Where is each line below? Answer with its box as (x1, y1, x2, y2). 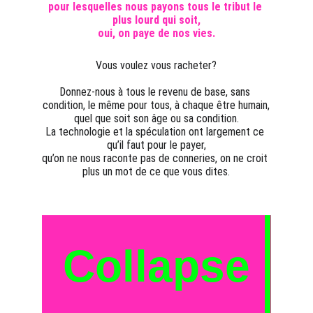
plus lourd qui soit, (112, 13, 201, 27)
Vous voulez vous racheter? (96, 59, 217, 72)
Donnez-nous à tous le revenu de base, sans (59, 85, 254, 99)
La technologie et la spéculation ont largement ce (45, 125, 268, 138)
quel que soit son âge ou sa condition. (73, 112, 239, 125)
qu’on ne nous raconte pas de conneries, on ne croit (42, 152, 271, 165)
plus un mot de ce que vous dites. (82, 165, 231, 178)
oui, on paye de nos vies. (97, 27, 215, 40)
